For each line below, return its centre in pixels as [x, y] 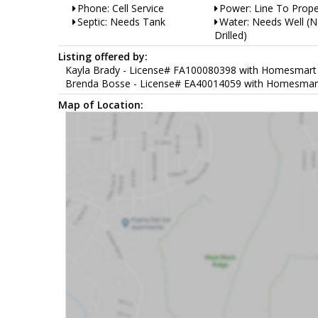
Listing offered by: [103, 56]
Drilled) [231, 35]
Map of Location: [101, 104]
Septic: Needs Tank [121, 21]
